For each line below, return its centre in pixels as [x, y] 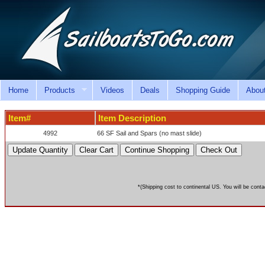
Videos [113, 90]
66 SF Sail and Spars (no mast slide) [150, 133]
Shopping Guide [203, 90]
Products [60, 90]
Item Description [132, 118]
